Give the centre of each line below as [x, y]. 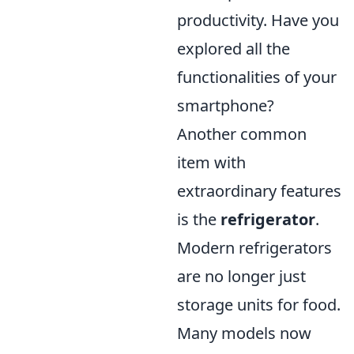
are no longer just [241, 276]
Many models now [244, 333]
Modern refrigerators [254, 248]
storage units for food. [259, 305]
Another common [242, 134]
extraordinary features [259, 191]
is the [199, 219]
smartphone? [226, 105]
